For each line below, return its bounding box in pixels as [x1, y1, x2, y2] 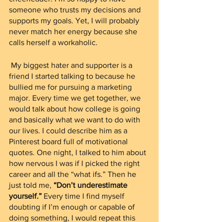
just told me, [9, 181, 54, 189]
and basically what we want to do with [9, 115, 142, 124]
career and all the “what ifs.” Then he [9, 170, 138, 178]
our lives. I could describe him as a [9, 126, 129, 135]
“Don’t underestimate [54, 181, 129, 189]
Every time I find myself [42, 192, 126, 200]
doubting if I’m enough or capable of [9, 203, 137, 211]
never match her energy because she [9, 27, 139, 36]
